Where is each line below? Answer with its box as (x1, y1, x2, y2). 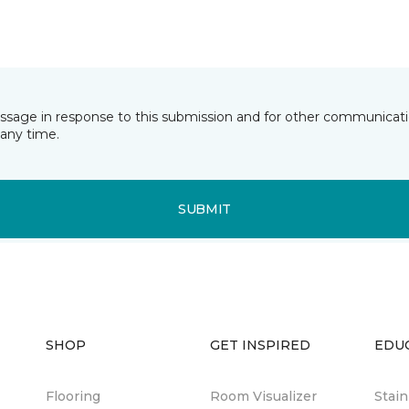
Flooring (46, 388, 100, 404)
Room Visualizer (210, 388, 317, 404)
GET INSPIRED (210, 337, 310, 353)
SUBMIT (177, 200, 232, 217)
